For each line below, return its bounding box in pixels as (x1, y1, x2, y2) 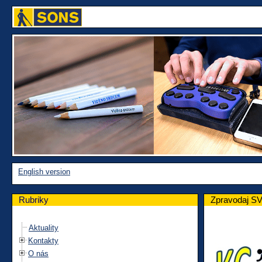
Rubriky (19, 194, 49, 205)
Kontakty (28, 236, 58, 245)
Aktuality (29, 223, 58, 232)
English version (18, 167, 70, 176)
